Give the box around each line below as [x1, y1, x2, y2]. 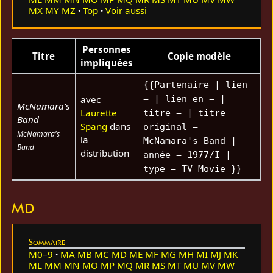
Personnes [82, 43, 132, 56]
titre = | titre [143, 107, 225, 119]
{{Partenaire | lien [143, 79, 247, 91]
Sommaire [28, 236, 65, 247]
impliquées [80, 57, 133, 69]
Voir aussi [105, 4, 147, 17]
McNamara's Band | [143, 135, 236, 147]
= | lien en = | [143, 93, 225, 105]
